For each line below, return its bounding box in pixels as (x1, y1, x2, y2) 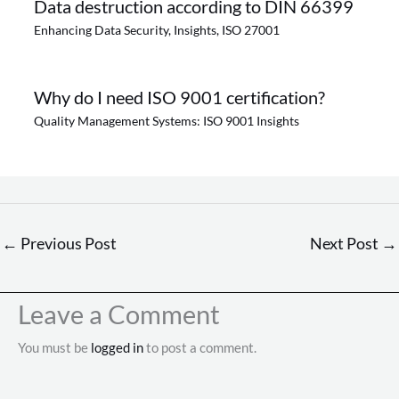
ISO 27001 (221, 21, 280, 37)
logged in (91, 338, 143, 355)
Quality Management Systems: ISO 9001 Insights (33, 112, 299, 128)
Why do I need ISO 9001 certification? (33, 85, 325, 108)
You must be (18, 338, 91, 355)
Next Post (310, 232, 381, 253)
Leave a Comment (18, 297, 220, 330)
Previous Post (18, 232, 117, 253)
